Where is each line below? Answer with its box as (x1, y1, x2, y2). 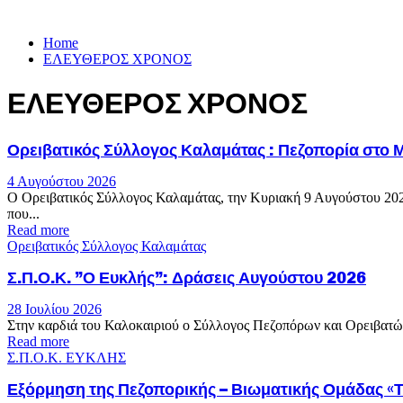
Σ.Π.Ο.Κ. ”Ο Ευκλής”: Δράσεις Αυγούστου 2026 (7, 267, 366, 288)
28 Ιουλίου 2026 (7, 300, 102, 317)
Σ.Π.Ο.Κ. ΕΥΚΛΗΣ (7, 349, 126, 365)
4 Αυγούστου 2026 (7, 173, 116, 189)
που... (7, 205, 40, 221)
